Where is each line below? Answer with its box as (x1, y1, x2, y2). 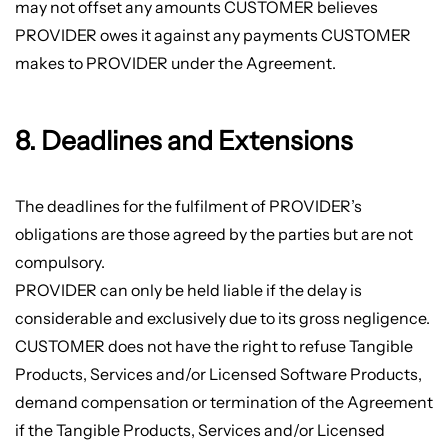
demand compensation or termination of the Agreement (14, 392, 433, 413)
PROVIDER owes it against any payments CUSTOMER (14, 24, 411, 45)
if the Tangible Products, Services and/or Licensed (14, 420, 385, 441)
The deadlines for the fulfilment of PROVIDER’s (14, 196, 362, 217)
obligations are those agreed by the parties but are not (14, 224, 413, 245)
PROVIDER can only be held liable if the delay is (14, 280, 362, 301)
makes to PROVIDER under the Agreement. (14, 52, 336, 73)
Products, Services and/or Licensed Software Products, (14, 364, 422, 385)
